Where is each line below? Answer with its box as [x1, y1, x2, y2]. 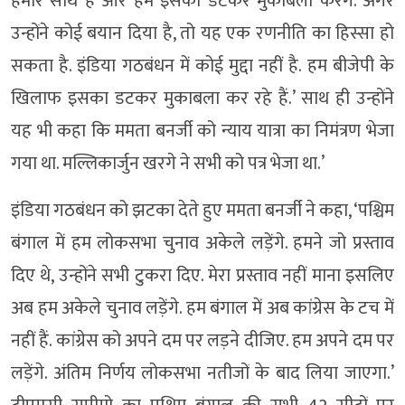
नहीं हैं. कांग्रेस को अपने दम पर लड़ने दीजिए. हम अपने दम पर [11, 325, 394, 357]
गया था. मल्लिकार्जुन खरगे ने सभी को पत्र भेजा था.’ [11, 148, 325, 180]
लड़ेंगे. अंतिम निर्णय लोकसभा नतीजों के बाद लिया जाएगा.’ [11, 358, 394, 390]
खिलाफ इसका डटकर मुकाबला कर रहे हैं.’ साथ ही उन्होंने [11, 83, 394, 115]
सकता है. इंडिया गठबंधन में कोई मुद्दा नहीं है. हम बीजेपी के [11, 51, 394, 82]
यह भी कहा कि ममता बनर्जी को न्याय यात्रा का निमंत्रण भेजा [11, 116, 394, 147]
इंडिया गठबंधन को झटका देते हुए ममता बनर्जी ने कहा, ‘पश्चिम [11, 195, 394, 227]
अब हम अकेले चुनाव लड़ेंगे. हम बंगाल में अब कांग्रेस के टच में [11, 293, 394, 325]
